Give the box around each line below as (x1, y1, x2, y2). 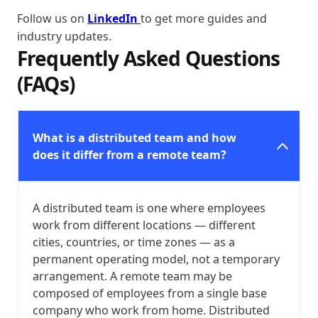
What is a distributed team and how (33, 129, 236, 146)
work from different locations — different (33, 216, 256, 233)
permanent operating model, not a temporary (33, 251, 280, 267)
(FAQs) (17, 70, 75, 97)
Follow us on (17, 10, 87, 26)
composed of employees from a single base (33, 285, 267, 301)
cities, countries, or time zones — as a (33, 234, 235, 250)
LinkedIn (87, 10, 141, 26)
